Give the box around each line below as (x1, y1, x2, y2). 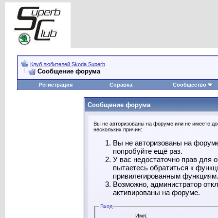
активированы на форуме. (112, 188, 200, 197)
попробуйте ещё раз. (112, 147, 182, 156)
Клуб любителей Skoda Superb (30, 61, 105, 67)
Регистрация (39, 82, 73, 88)
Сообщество (172, 82, 206, 88)
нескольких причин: (93, 127, 142, 132)
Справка (109, 82, 132, 88)
